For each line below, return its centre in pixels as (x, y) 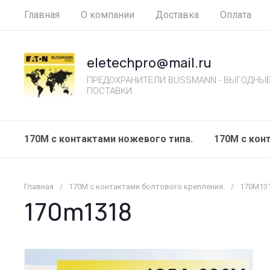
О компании (108, 15)
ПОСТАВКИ (109, 91)
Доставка (177, 15)
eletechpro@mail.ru (149, 62)
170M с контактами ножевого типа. (108, 139)
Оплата (236, 15)
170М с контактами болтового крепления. (147, 187)
